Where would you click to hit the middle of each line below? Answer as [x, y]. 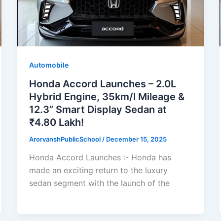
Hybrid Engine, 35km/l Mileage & [107, 96]
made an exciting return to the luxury [98, 170]
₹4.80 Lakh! [56, 122]
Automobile [49, 65]
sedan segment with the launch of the [99, 183]
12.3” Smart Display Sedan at [98, 109]
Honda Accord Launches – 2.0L [102, 84]
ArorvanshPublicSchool [65, 139]
